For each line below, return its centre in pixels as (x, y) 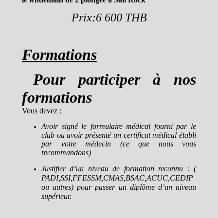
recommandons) (66, 153)
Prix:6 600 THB (109, 18)
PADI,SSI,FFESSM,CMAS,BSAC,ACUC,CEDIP (117, 178)
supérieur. (56, 196)
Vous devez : (42, 111)
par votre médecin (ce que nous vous (119, 144)
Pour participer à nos (114, 79)
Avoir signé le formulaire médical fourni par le (119, 126)
